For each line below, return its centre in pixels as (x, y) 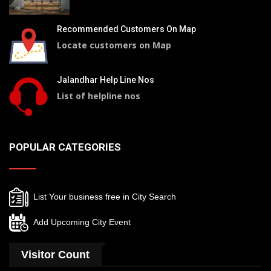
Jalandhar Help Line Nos (106, 80)
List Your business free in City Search (102, 196)
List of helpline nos (99, 96)
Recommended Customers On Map (126, 29)
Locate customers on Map (114, 45)
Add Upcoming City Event (80, 222)
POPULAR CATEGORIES (65, 147)
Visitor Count (55, 255)
